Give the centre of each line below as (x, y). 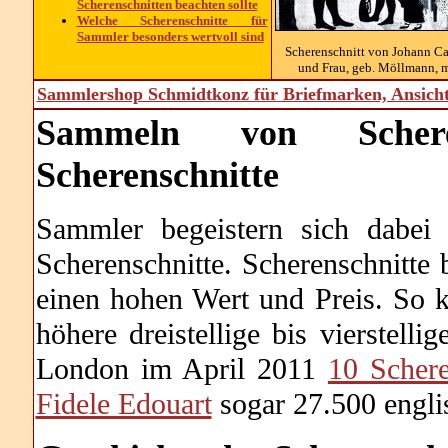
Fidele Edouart (123, 403)
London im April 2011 (181, 368)
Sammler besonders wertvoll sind (170, 36)
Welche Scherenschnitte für (172, 20)
